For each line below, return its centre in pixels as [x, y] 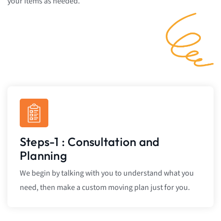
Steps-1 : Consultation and [90, 142]
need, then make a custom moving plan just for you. [105, 188]
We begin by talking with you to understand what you [107, 174]
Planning [43, 156]
